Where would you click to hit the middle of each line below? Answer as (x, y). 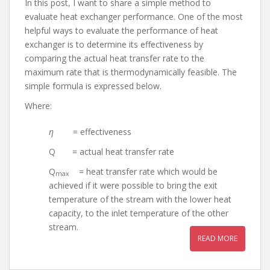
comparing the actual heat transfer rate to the (115, 58)
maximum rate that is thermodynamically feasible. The (131, 72)
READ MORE (218, 238)
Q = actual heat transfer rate (111, 151)
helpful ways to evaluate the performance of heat (121, 30)
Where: (38, 105)
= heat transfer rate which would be (143, 171)
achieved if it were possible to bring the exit (133, 185)
